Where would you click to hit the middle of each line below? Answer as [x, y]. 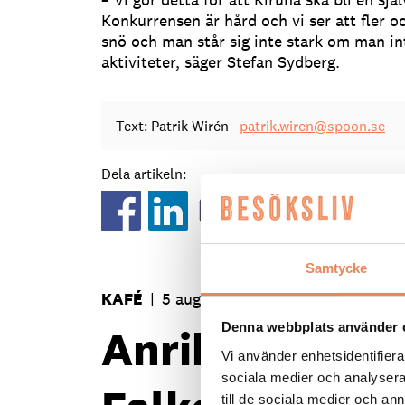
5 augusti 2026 [215, 299]
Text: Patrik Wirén [174, 127]
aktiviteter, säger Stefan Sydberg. [221, 61]
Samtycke [336, 268]
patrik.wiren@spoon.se [312, 127]
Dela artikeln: [144, 174]
